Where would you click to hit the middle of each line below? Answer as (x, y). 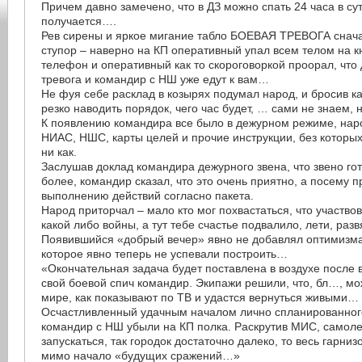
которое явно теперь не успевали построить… (165, 254)
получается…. (79, 21)
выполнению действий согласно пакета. (148, 196)
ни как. (59, 152)
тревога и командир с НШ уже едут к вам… (156, 79)
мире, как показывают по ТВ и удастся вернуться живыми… (200, 297)
